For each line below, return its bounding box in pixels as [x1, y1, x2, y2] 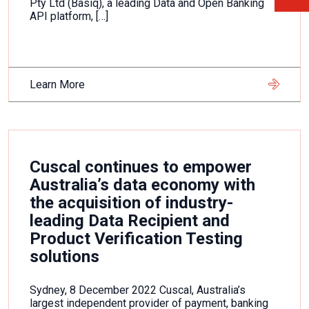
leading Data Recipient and [30, 211, 230, 230]
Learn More [30, 78, 85, 91]
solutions [30, 247, 99, 266]
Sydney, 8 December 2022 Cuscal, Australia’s [30, 283, 246, 297]
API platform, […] [30, 10, 108, 23]
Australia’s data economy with [30, 175, 255, 195]
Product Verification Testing [30, 229, 243, 248]
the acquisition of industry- [30, 193, 233, 212]
